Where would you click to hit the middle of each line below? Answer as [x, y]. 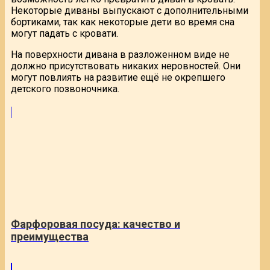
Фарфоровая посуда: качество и [96, 224]
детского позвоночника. [65, 89]
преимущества [50, 236]
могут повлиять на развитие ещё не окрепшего [118, 77]
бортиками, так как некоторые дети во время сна [123, 22]
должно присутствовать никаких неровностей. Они [126, 66]
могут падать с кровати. [64, 33]
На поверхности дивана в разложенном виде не [120, 54]
